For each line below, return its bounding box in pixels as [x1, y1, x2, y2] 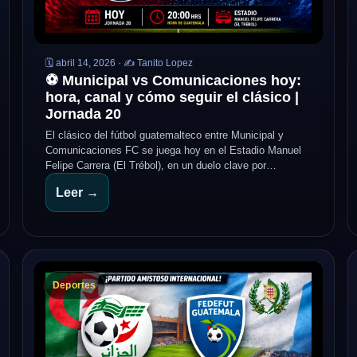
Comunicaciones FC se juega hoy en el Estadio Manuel [45, 144, 301, 156]
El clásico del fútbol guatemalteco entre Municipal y [45, 129, 284, 141]
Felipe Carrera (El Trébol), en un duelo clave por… [45, 159, 277, 171]
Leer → [56, 186, 99, 199]
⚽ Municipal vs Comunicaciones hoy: [45, 73, 301, 88]
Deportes [53, 280, 96, 291]
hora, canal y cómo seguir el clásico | [45, 89, 299, 105]
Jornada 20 [45, 106, 121, 122]
